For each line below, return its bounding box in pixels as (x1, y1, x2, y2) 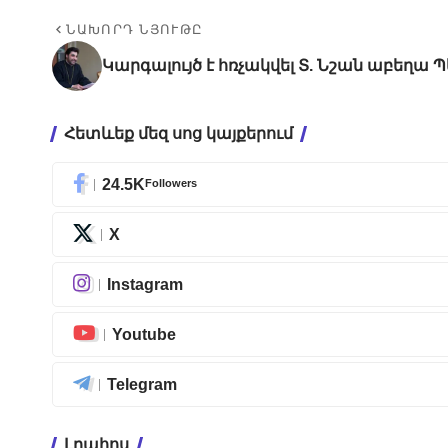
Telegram (107, 375, 177, 393)
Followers (145, 176, 197, 189)
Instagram (107, 275, 183, 293)
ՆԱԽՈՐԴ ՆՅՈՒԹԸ (66, 22, 204, 38)
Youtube (112, 325, 176, 343)
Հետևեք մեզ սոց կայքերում (64, 125, 293, 143)
